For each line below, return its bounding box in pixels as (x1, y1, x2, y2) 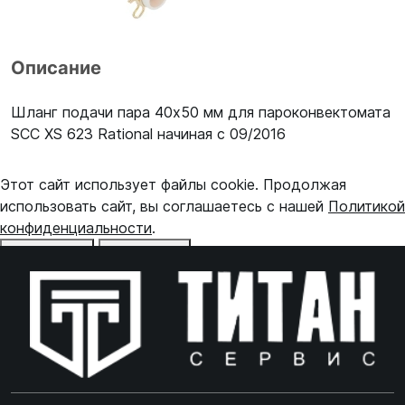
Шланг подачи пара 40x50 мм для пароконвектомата (11, 103, 391, 121)
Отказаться (7, 243, 87, 261)
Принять (106, 243, 167, 261)
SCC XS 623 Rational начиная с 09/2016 (11, 125, 286, 143)
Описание (11, 57, 101, 79)
